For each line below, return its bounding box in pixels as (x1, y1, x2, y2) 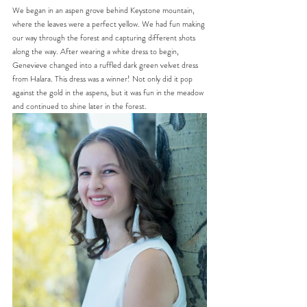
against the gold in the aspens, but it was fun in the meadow (12, 86, 206, 99)
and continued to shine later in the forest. (12, 100, 147, 112)
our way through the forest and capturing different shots (12, 32, 197, 44)
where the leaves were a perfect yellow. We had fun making (12, 18, 207, 30)
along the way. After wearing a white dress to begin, (12, 45, 181, 58)
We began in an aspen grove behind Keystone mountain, (12, 4, 197, 16)
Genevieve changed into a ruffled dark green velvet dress (12, 59, 200, 71)
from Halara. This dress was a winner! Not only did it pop (12, 73, 195, 85)
